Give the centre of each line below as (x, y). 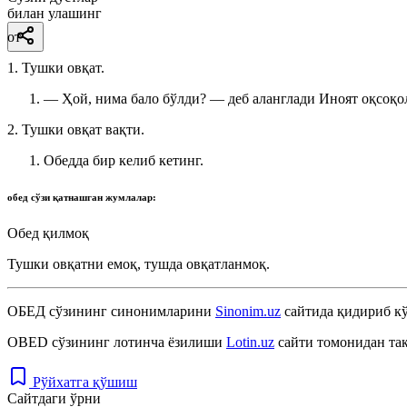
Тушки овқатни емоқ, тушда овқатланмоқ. (139, 263)
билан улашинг (55, 13)
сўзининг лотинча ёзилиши (137, 342)
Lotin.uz (250, 342)
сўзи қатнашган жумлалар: (94, 197)
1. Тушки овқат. (56, 67)
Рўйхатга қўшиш (85, 382)
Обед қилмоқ (48, 233)
